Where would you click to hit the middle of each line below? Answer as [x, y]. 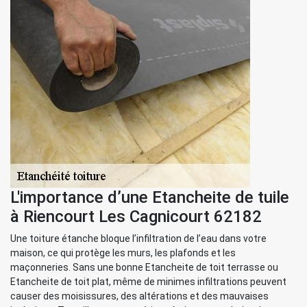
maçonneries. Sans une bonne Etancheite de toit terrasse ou [144, 267]
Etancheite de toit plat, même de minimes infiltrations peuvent [148, 282]
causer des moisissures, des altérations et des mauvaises [139, 296]
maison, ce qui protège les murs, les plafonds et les [123, 253]
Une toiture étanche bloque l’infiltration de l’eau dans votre [138, 238]
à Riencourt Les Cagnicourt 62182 [136, 217]
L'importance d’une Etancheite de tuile [150, 197]
